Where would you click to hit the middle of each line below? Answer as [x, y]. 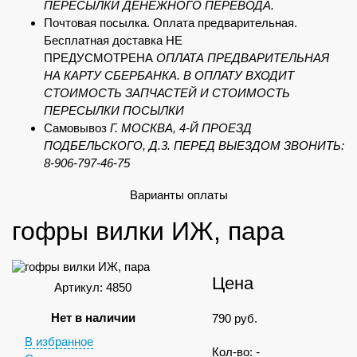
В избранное [59, 341]
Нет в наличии [93, 317]
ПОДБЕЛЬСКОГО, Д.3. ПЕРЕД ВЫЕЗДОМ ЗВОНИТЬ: [194, 145]
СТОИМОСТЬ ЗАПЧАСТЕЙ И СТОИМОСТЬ [167, 93]
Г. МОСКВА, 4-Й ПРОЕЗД [181, 128]
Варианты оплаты [178, 195]
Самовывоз [77, 128]
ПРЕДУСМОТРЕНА [100, 58]
